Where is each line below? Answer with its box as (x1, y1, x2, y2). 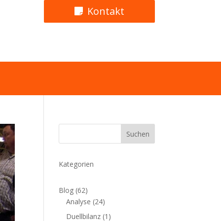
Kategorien (59, 159, 94, 169)
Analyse (66, 197, 91, 207)
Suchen (126, 129, 149, 139)
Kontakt (87, 4, 124, 18)
